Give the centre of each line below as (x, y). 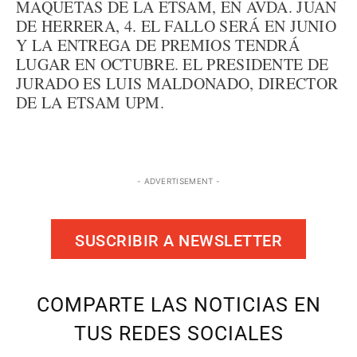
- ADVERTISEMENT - (178, 181)
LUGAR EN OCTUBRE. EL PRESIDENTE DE (173, 64)
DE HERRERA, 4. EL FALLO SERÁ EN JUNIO (177, 26)
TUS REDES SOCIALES (178, 333)
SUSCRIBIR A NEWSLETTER (178, 240)
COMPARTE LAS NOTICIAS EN (178, 305)
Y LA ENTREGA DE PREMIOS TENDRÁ (158, 45)
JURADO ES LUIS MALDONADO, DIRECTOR (177, 83)
